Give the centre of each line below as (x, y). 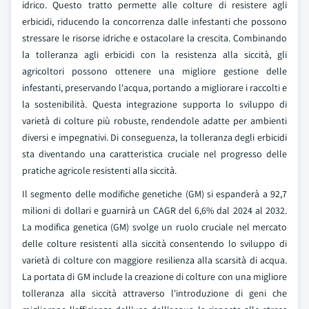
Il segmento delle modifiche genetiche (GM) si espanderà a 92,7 (154, 194)
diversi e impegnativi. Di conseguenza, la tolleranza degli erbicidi (154, 137)
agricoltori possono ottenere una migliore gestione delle (154, 71)
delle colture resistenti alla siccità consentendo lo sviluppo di (154, 243)
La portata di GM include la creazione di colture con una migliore (154, 277)
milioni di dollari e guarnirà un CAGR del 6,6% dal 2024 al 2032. (154, 210)
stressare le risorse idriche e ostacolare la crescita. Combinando (154, 38)
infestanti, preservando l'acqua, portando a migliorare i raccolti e (154, 88)
